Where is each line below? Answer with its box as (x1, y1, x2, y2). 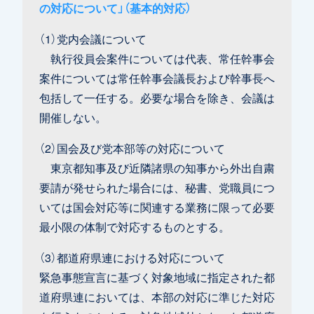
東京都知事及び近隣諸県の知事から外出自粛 (39, 158, 275, 176)
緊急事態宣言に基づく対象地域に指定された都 (39, 268, 275, 285)
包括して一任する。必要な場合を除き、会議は (39, 88, 275, 106)
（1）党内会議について (39, 29, 146, 47)
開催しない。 (39, 108, 107, 125)
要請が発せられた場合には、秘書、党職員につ (39, 178, 275, 196)
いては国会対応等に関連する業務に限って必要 (39, 198, 275, 215)
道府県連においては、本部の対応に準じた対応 (39, 287, 275, 305)
